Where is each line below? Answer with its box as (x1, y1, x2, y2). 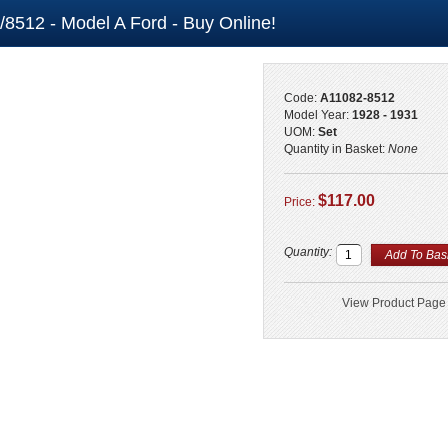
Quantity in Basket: (283, 142, 388, 156)
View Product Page (342, 296, 446, 310)
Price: (283, 195, 318, 209)
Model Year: (283, 108, 352, 122)
